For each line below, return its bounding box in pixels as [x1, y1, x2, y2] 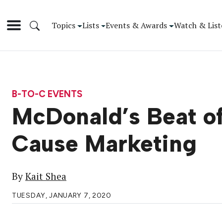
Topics [52, 19, 75, 31]
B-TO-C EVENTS [12, 88, 82, 100]
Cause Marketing [12, 130, 197, 158]
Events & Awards [106, 19, 167, 31]
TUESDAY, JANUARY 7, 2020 [12, 191, 111, 200]
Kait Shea [25, 170, 66, 183]
